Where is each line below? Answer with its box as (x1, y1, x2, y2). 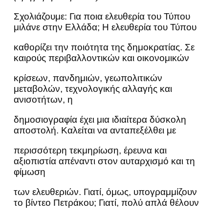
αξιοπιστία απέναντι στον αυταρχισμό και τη (14, 156, 195, 166)
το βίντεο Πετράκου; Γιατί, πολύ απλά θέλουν (14, 197, 199, 208)
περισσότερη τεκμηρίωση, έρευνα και (14, 145, 167, 155)
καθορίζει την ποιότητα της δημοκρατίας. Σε (14, 42, 195, 52)
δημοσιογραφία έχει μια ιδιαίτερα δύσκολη (14, 114, 186, 125)
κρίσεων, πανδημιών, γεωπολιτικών (14, 73, 162, 83)
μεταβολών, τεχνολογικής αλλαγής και (14, 84, 172, 94)
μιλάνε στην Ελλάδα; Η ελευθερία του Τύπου (14, 22, 197, 32)
